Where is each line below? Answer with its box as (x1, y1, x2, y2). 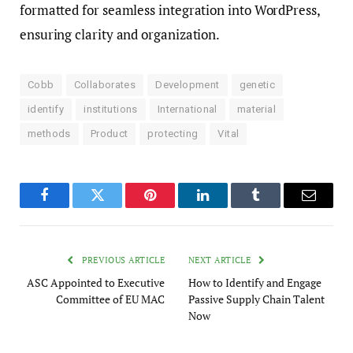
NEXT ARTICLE (188, 255, 254, 266)
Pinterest (149, 199, 199, 214)
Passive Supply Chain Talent (188, 292, 325, 307)
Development (155, 79, 220, 91)
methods (28, 128, 71, 140)
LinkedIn (202, 199, 254, 214)
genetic (239, 79, 276, 91)
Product (90, 128, 128, 140)
